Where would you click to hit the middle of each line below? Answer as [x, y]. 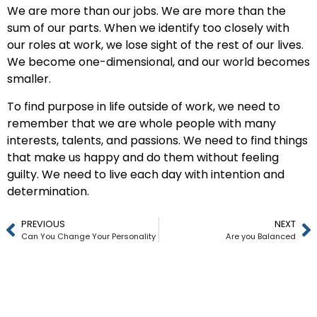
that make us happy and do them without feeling [143, 157]
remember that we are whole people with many [142, 123]
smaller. [29, 79]
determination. [48, 191]
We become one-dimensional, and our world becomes [158, 62]
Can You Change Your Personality [88, 237]
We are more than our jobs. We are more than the [146, 11]
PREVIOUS [43, 224]
